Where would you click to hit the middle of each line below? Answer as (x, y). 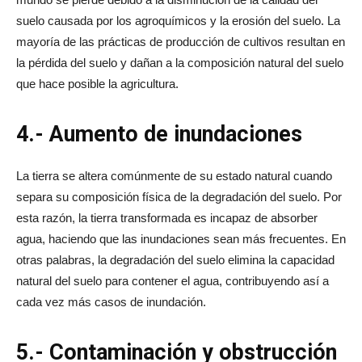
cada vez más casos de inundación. (111, 301)
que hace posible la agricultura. (97, 83)
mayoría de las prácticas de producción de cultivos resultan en (181, 41)
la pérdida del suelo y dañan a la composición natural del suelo (180, 62)
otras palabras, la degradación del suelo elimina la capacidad (175, 259)
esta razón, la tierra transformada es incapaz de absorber (167, 217)
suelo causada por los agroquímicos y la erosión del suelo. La (178, 20)
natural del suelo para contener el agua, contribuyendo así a (173, 280)
